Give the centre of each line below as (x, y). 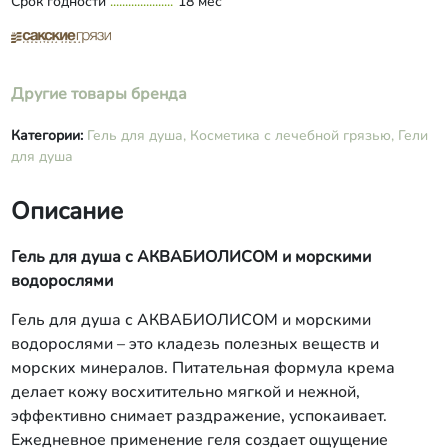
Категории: (48, 136)
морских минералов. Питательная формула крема (202, 368)
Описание (66, 211)
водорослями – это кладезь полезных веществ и (194, 344)
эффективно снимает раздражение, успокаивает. (198, 416)
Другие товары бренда (98, 94)
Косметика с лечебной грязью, (291, 136)
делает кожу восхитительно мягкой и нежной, (185, 392)
